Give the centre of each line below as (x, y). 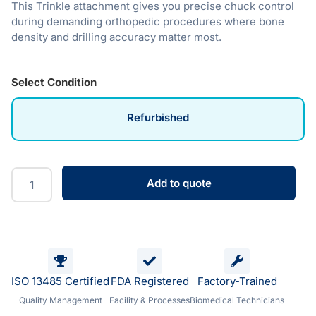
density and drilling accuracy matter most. (116, 37)
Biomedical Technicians (237, 300)
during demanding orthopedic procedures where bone (148, 22)
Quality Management (60, 300)
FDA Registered (150, 281)
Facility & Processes (150, 300)
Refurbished (158, 117)
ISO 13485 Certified (60, 281)
